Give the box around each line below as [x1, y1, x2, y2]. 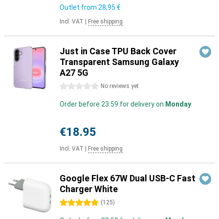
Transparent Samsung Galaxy [60, 57, 179, 67]
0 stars [60, 83, 82, 90]
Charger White [60, 184, 118, 194]
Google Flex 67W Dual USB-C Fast [60, 173, 196, 183]
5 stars [60, 199, 82, 207]
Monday [165, 100, 191, 108]
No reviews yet [101, 83, 139, 89]
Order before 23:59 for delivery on [60, 100, 165, 108]
